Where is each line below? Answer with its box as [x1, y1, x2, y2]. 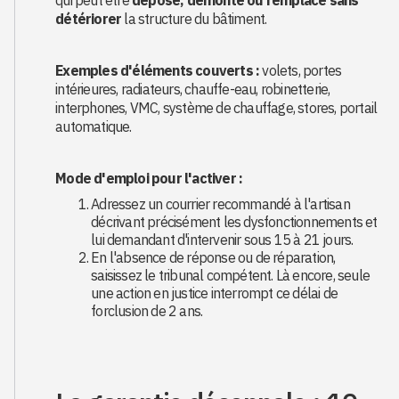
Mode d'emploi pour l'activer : [55, 169, 243, 187]
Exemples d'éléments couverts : [55, 61, 260, 79]
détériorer [55, 10, 122, 28]
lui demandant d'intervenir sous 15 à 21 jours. [91, 231, 354, 248]
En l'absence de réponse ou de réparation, [91, 248, 336, 266]
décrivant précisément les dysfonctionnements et [91, 213, 378, 231]
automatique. [55, 118, 132, 135]
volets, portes [259, 61, 342, 79]
